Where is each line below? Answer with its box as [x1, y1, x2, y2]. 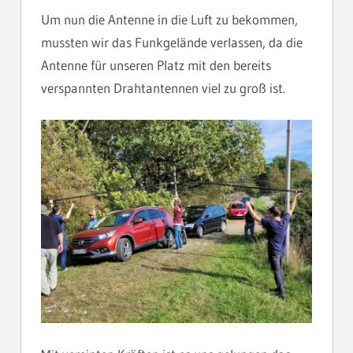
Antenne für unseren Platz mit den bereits [41, 57, 271, 74]
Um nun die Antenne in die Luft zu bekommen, [41, 11, 298, 28]
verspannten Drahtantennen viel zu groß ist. [41, 80, 285, 97]
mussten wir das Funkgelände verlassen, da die [41, 34, 303, 51]
